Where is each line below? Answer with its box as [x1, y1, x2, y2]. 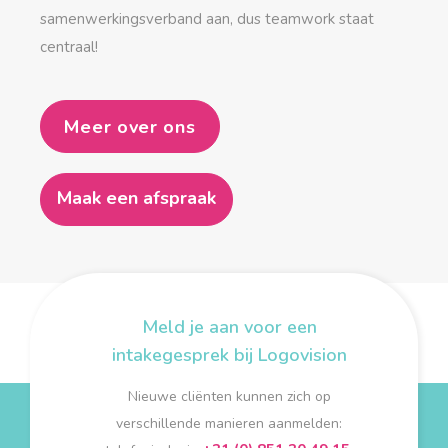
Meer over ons [64, 114, 196, 139]
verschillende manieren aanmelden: [116, 414, 342, 433]
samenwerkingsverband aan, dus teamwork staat [40, 9, 374, 29]
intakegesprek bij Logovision [111, 343, 347, 367]
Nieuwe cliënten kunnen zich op [127, 387, 331, 406]
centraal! [40, 37, 98, 57]
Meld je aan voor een [141, 315, 317, 339]
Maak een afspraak [57, 186, 216, 210]
